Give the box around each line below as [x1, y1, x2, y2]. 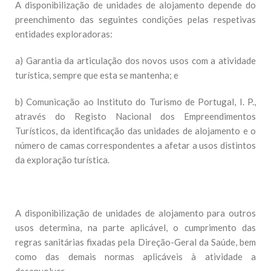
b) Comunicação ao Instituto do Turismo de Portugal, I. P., [15, 96, 256, 107]
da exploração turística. [15, 154, 109, 165]
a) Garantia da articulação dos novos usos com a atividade [15, 55, 256, 66]
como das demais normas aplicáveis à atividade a [15, 251, 256, 262]
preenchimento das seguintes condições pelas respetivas [15, 14, 256, 25]
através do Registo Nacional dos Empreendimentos [15, 111, 256, 122]
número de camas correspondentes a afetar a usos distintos [15, 140, 256, 151]
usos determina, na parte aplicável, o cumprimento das [15, 222, 256, 233]
